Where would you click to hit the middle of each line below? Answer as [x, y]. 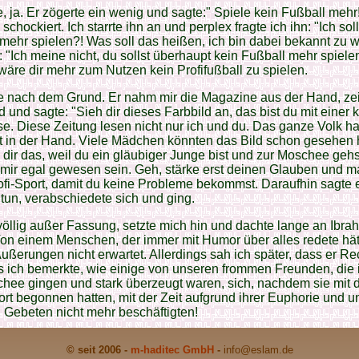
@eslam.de [266, 350]
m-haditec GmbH [172, 350]
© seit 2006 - [98, 350]
